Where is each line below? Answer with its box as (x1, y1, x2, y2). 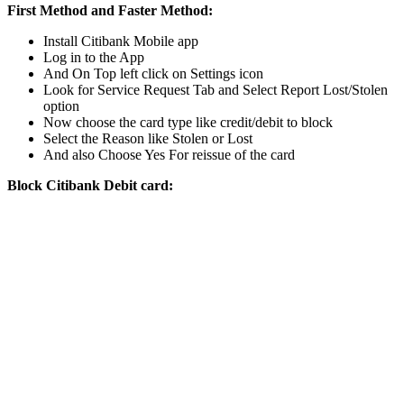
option (43, 97, 79, 114)
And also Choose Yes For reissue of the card (43, 146, 295, 162)
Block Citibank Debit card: (7, 177, 173, 193)
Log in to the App (43, 49, 144, 65)
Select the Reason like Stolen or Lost (43, 130, 252, 146)
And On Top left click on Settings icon (43, 65, 263, 81)
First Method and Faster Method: (7, 2, 213, 18)
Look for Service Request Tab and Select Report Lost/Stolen (43, 81, 388, 97)
